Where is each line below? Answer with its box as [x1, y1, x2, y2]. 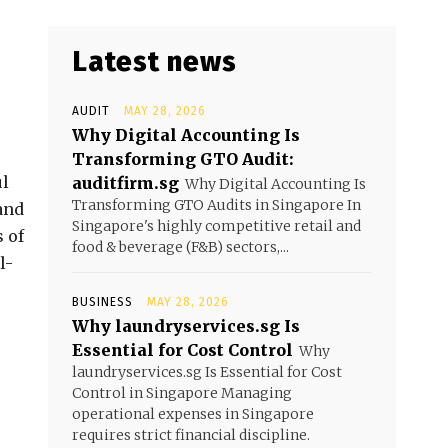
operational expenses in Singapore [72, 405, 314, 423]
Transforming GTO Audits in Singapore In [72, 196, 361, 214]
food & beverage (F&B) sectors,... [72, 238, 289, 256]
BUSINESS [72, 295, 133, 309]
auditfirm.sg [72, 173, 179, 193]
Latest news [72, 45, 237, 78]
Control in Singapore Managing [72, 384, 292, 402]
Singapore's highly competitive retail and [72, 217, 361, 235]
